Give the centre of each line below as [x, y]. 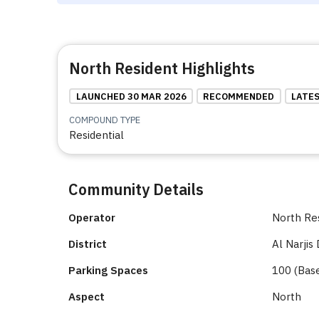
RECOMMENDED [239, 96]
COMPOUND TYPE [105, 120]
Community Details [136, 190]
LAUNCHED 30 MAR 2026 [131, 96]
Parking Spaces [108, 271]
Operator [92, 218]
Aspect [87, 297]
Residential [96, 135]
